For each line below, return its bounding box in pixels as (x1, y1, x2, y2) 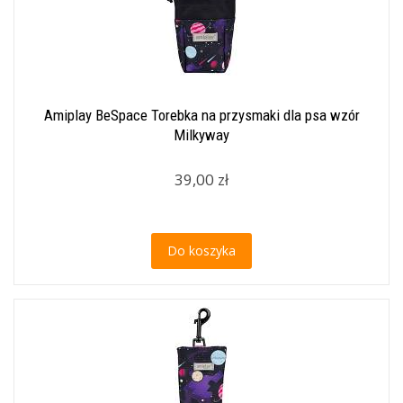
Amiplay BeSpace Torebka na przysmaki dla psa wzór (43, 106, 360, 124)
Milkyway (174, 126, 229, 144)
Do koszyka (167, 242, 236, 259)
